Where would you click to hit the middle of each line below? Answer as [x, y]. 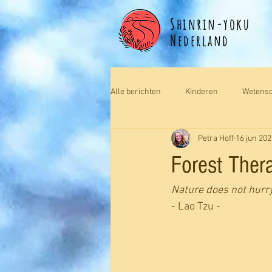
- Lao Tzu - [196, 207]
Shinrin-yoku [210, 24]
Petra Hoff [216, 138]
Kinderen [202, 92]
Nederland [200, 40]
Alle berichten [136, 92]
